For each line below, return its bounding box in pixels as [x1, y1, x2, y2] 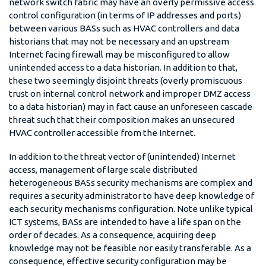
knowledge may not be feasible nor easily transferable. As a [9, 242, 251, 253]
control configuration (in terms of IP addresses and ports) [9, 9, 241, 20]
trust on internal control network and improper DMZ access [9, 88, 251, 99]
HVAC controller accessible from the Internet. [9, 127, 195, 138]
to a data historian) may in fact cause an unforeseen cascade [9, 101, 252, 112]
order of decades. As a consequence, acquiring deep [9, 229, 216, 240]
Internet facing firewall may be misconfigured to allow [9, 49, 230, 59]
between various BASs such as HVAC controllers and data [9, 23, 239, 33]
